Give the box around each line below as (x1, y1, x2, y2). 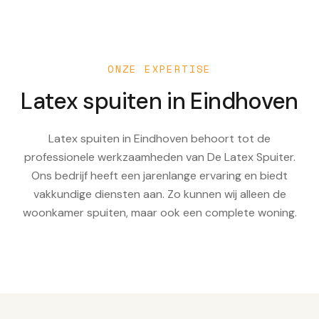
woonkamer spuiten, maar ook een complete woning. (22, 204, 297, 220)
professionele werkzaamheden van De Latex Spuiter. (23, 149, 296, 164)
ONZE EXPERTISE (108, 61, 211, 76)
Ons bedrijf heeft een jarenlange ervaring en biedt (31, 167, 288, 183)
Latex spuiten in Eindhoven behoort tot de (48, 130, 271, 146)
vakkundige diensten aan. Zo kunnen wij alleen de (33, 186, 286, 202)
